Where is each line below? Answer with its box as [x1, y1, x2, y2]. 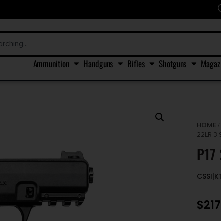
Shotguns [159, 57, 186, 70]
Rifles [127, 57, 145, 70]
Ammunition [33, 57, 69, 70]
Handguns [83, 57, 113, 70]
